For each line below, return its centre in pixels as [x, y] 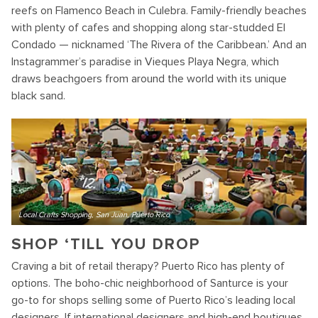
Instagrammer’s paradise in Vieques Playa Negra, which [145, 61]
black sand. [38, 95]
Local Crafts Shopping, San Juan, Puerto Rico [94, 214]
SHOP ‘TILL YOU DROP [106, 244]
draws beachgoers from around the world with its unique [149, 78]
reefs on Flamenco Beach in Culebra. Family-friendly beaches [159, 10]
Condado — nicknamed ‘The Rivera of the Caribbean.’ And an [159, 44]
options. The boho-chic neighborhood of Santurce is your [150, 283]
